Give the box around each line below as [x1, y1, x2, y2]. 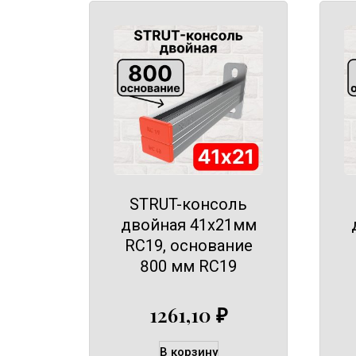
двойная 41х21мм [120, 215, 257, 235]
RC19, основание [124, 236, 253, 256]
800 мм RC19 [140, 257, 237, 277]
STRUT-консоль [130, 195, 247, 215]
